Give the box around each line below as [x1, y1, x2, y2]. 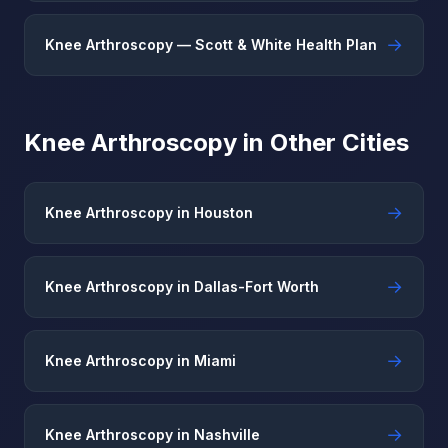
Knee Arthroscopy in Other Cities [24, 128, 409, 157]
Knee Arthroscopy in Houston [45, 204, 253, 221]
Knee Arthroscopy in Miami [45, 352, 236, 369]
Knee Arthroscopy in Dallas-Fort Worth [45, 278, 319, 295]
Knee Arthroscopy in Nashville [45, 426, 260, 443]
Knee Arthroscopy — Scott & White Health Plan [45, 36, 377, 53]
